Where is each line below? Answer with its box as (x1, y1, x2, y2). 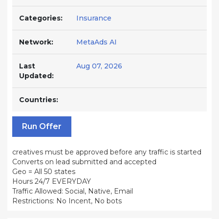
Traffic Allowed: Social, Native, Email (12, 187, 133, 196)
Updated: (19, 71, 54, 80)
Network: (19, 38, 53, 46)
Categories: (19, 14, 63, 22)
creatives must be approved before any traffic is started (12, 148, 201, 156)
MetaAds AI (76, 38, 117, 46)
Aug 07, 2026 (76, 62, 122, 70)
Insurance (76, 14, 111, 22)
